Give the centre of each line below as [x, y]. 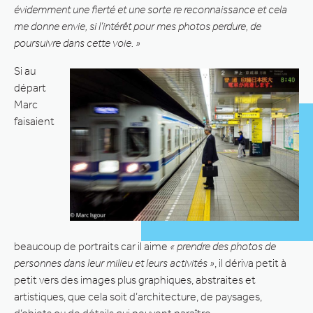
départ [30, 87]
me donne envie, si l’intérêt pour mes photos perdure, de [138, 26]
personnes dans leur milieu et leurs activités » [114, 263]
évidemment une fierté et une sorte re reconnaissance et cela [151, 9]
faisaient [34, 121]
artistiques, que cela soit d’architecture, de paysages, [138, 296]
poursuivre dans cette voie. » [77, 43]
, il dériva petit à [250, 263]
